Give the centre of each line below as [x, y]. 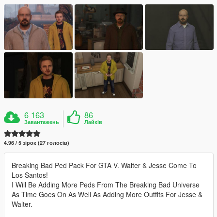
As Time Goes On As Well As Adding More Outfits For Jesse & [107, 194]
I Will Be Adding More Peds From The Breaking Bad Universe [106, 184]
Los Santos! [30, 175]
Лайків [93, 122]
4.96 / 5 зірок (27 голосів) [37, 142]
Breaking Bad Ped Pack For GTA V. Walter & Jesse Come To [104, 165]
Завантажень [42, 122]
